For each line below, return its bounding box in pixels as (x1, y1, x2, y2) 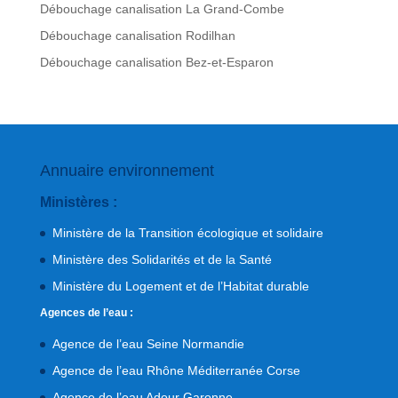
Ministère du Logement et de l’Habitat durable (52, 279, 309, 294)
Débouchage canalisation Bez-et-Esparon (39, 55, 274, 70)
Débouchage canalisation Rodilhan (39, 28, 235, 44)
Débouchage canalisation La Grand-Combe (39, 2, 284, 17)
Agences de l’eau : (39, 306, 133, 320)
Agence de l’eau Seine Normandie (52, 337, 244, 352)
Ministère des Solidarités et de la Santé (52, 252, 272, 267)
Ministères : (39, 195, 117, 211)
